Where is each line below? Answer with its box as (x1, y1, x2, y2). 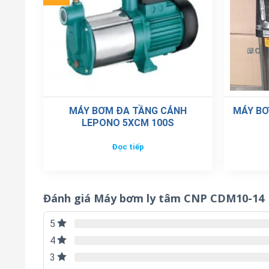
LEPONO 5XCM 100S (81, 116, 174, 128)
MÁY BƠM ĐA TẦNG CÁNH (68, 104, 187, 116)
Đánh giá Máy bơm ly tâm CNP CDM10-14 (43, 190, 264, 205)
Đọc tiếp (111, 142, 144, 152)
